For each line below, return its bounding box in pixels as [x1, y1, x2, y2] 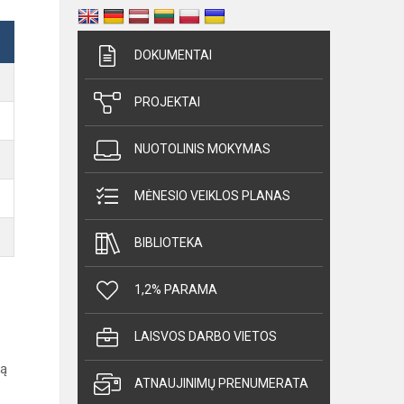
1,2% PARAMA [134, 282, 217, 297]
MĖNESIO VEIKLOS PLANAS [134, 188, 290, 203]
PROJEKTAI [134, 95, 200, 109]
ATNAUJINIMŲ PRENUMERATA [134, 376, 308, 390]
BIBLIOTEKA [134, 235, 203, 250]
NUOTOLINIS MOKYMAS [134, 142, 271, 156]
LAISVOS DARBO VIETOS [134, 329, 277, 344]
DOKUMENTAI [134, 48, 212, 62]
